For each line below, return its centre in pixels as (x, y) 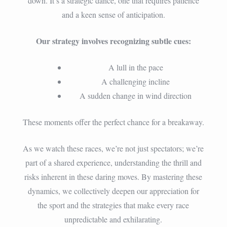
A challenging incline (136, 81)
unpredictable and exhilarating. (113, 219)
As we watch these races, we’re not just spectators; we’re (113, 148)
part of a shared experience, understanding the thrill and (113, 162)
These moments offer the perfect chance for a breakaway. (113, 122)
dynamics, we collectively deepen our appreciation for (113, 191)
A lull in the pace (136, 67)
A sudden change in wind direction (136, 95)
